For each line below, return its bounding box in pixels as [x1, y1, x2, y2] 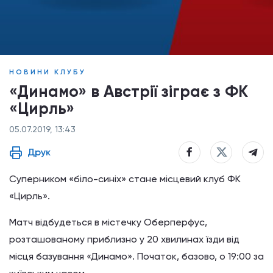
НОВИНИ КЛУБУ [9, 68, 86, 76]
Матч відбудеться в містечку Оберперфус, [9, 216, 207, 228]
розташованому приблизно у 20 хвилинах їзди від [9, 233, 239, 245]
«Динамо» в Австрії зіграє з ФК [9, 82, 248, 101]
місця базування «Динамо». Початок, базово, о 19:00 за [9, 250, 264, 262]
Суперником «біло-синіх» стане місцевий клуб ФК [9, 173, 241, 185]
